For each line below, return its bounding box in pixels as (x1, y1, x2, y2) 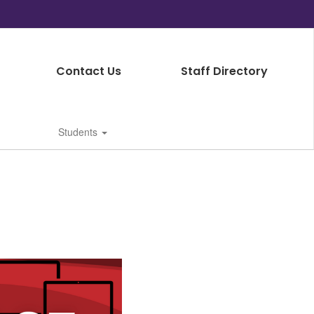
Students (58, 125, 100, 139)
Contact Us (55, 63, 121, 79)
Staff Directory (180, 63, 268, 79)
